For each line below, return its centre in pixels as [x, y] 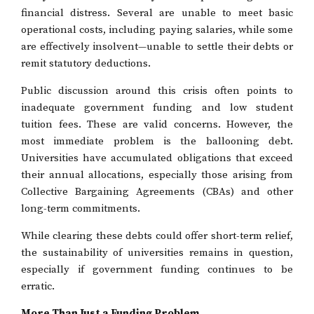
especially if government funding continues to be [157, 269]
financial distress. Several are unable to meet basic [157, 13]
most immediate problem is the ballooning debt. [157, 141]
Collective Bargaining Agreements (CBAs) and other [157, 191]
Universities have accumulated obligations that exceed [157, 158]
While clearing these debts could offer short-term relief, [157, 235]
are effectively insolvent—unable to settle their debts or [157, 46]
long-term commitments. [81, 208]
